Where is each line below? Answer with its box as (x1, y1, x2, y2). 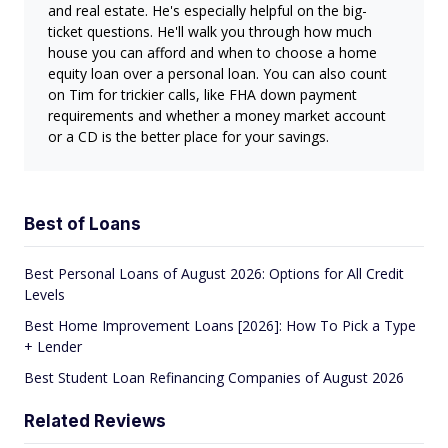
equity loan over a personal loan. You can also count (48, 64, 387, 83)
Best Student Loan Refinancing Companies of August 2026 (24, 368, 404, 387)
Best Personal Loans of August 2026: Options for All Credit (24, 264, 404, 283)
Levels (24, 285, 65, 304)
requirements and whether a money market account (48, 106, 386, 125)
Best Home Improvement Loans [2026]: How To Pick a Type (24, 316, 416, 335)
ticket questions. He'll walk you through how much (48, 22, 372, 41)
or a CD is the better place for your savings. (48, 127, 329, 146)
